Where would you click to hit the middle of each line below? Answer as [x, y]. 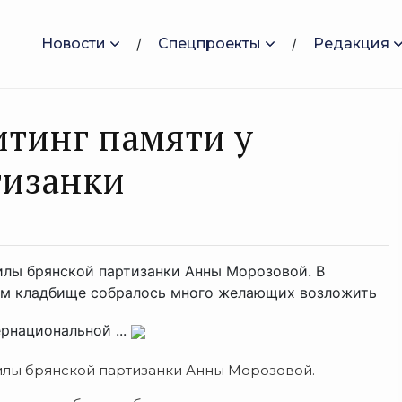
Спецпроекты [210, 44]
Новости [74, 44]
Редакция [351, 44]
